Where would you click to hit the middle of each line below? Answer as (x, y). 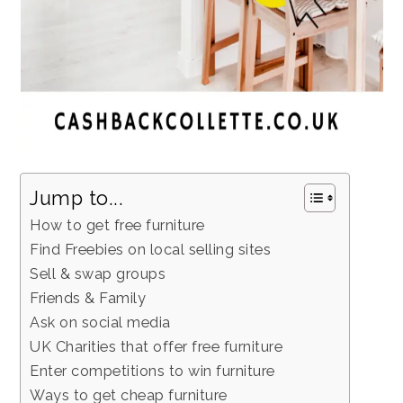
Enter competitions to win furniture (152, 371)
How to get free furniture (117, 225)
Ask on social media (100, 322)
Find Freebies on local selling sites (151, 249)
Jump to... (77, 198)
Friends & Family (88, 298)
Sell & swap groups (98, 273)
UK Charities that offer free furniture (157, 346)
